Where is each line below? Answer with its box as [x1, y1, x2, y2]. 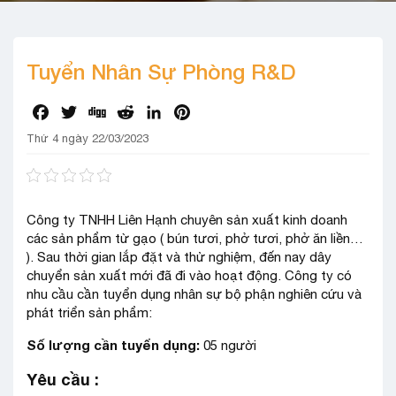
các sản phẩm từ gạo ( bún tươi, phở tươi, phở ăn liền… [27, 231, 363, 246]
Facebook [51, 104, 117, 120]
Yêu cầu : [27, 369, 99, 389]
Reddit [136, 104, 178, 120]
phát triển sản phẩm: [27, 305, 152, 320]
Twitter [80, 104, 124, 120]
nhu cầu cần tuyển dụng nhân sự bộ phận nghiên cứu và [27, 286, 362, 301]
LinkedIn [164, 104, 216, 120]
